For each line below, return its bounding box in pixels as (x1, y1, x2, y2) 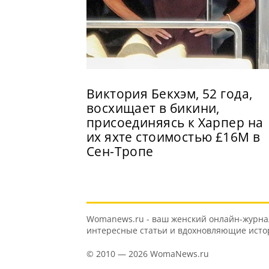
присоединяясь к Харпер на (86, 113, 264, 131)
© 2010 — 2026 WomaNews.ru (86, 247, 209, 259)
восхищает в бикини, (86, 99, 220, 116)
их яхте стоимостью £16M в (86, 128, 261, 145)
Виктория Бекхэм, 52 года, (86, 85, 253, 102)
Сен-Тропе (86, 142, 154, 160)
